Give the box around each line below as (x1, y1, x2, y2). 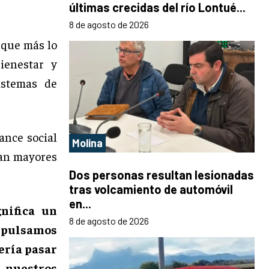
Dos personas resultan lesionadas (69, 167, 254, 182)
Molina (72, 136, 103, 150)
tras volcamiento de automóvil (69, 181, 233, 196)
